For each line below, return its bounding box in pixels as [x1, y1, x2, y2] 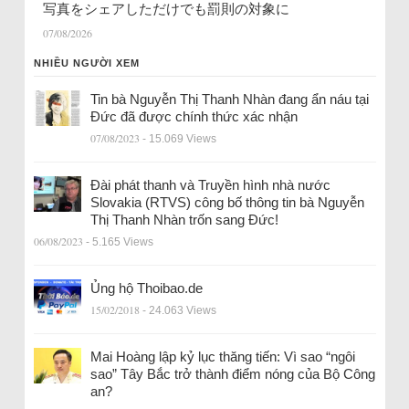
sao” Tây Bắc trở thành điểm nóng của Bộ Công [89, 365, 375, 382]
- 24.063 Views [142, 303, 216, 317]
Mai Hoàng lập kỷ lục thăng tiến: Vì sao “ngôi [89, 348, 355, 364]
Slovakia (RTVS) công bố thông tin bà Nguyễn [89, 194, 364, 210]
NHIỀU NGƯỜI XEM [33, 57, 140, 68]
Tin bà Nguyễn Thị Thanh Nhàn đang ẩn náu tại [89, 90, 369, 107]
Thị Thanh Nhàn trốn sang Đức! [89, 211, 278, 227]
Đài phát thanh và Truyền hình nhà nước [89, 176, 330, 193]
